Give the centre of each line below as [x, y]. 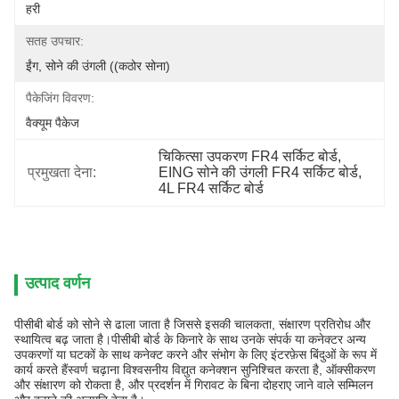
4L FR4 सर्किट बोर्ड [212, 188]
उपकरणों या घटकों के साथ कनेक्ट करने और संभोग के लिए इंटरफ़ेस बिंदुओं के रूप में [195, 354]
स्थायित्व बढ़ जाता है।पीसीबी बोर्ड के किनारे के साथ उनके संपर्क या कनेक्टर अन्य [190, 339]
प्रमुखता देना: [62, 172]
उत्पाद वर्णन [57, 283]
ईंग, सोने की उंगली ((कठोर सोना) [98, 66]
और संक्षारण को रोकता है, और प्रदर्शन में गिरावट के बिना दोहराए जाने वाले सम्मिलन [194, 385]
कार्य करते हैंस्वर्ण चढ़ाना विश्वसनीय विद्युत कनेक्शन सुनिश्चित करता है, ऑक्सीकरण [195, 370]
